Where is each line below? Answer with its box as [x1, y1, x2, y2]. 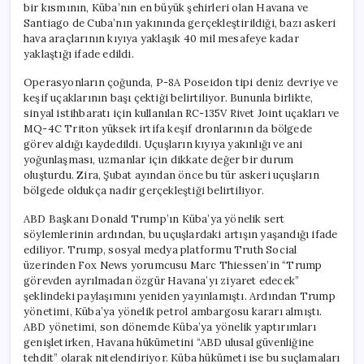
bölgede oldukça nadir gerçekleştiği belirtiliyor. [24, 183, 264, 197]
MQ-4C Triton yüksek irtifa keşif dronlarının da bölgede [24, 121, 312, 136]
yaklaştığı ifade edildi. [24, 46, 134, 61]
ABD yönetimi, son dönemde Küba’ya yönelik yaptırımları [24, 319, 316, 334]
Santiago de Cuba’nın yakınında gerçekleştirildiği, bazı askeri [24, 15, 336, 30]
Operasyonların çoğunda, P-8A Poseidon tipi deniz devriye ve [24, 75, 338, 89]
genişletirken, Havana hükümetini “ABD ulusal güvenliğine [24, 335, 314, 349]
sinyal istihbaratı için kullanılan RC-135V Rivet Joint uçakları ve [24, 106, 340, 120]
